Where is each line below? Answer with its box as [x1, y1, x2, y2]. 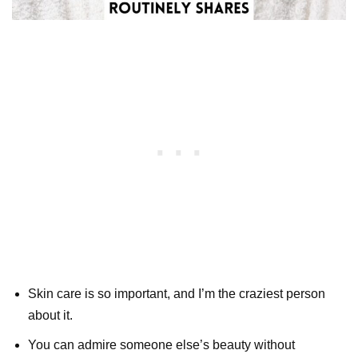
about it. [28, 308, 73, 322]
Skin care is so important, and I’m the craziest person [28, 286, 325, 300]
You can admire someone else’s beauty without [28, 337, 295, 352]
